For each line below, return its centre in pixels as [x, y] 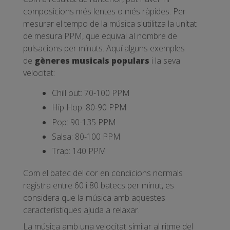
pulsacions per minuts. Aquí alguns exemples [104, 48]
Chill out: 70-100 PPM [91, 93]
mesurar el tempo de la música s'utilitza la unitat [110, 23]
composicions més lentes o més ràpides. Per [104, 11]
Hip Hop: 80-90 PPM [89, 108]
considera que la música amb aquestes [94, 197]
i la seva [165, 60]
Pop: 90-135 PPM [84, 122]
